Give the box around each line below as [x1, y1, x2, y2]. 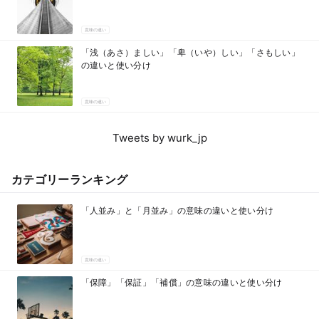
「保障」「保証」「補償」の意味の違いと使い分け [80, 276, 283, 288]
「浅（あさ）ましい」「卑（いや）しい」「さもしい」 [80, 46, 300, 58]
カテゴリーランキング [11, 172, 128, 187]
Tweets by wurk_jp [112, 130, 207, 145]
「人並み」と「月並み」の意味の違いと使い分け [80, 204, 274, 216]
